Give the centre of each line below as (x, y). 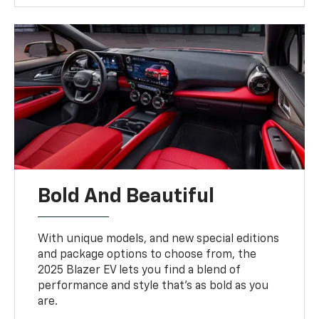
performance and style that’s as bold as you (153, 286)
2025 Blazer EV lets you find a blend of (139, 270)
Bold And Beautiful (126, 196)
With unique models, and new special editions (159, 239)
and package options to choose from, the (147, 255)
